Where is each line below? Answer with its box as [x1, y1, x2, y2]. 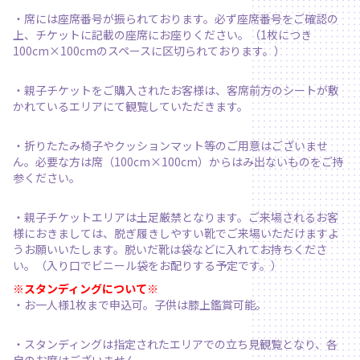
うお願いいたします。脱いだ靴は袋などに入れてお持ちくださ [13, 241, 327, 258]
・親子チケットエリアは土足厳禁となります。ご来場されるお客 [13, 209, 338, 226]
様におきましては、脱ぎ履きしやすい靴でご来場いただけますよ [13, 225, 339, 242]
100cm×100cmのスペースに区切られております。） [13, 43, 285, 59]
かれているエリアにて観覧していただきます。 [13, 98, 248, 115]
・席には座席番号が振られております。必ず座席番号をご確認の [13, 10, 338, 27]
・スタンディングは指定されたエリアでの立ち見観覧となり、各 [13, 336, 337, 353]
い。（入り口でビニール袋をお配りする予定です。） [13, 257, 282, 274]
